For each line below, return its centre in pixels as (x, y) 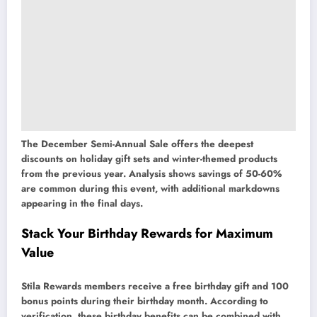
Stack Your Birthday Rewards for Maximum (147, 234)
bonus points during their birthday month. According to (145, 301)
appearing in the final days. (82, 203)
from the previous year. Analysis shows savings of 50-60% (151, 173)
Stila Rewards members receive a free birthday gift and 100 (155, 286)
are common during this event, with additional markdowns (150, 188)
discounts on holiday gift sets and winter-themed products (149, 158)
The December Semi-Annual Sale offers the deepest (137, 144)
